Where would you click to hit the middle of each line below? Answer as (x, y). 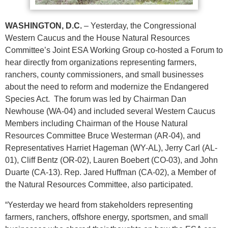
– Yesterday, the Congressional (139, 26)
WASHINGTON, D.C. (44, 26)
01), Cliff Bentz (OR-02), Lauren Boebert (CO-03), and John (111, 160)
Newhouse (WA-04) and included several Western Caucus (110, 111)
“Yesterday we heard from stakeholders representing (99, 205)
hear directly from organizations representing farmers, (101, 63)
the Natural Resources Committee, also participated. (99, 185)
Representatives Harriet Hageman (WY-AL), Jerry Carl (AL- (111, 148)
